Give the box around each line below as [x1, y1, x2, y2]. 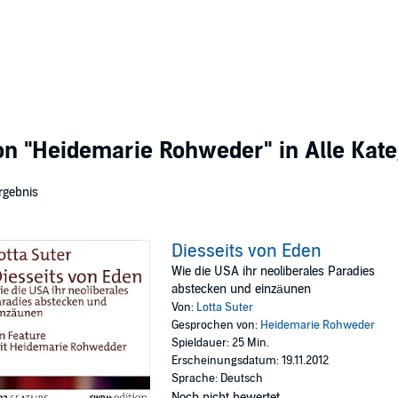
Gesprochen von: [171, 318, 261, 332]
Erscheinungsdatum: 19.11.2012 [171, 354, 330, 368]
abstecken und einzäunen [171, 282, 312, 297]
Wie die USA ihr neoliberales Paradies [171, 264, 376, 279]
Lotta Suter [196, 300, 254, 314]
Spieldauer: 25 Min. [171, 336, 270, 350]
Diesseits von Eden [171, 241, 322, 262]
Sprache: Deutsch [171, 371, 264, 386]
